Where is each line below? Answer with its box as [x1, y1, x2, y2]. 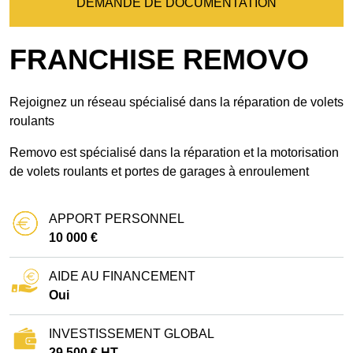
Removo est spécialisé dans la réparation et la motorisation [9, 145, 339, 159]
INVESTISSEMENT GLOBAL [49, 326, 214, 340]
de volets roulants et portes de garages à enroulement [9, 164, 309, 178]
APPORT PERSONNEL [49, 211, 184, 225]
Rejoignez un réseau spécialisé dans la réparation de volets [9, 95, 344, 109]
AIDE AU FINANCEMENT [49, 269, 195, 283]
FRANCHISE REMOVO [9, 43, 309, 76]
